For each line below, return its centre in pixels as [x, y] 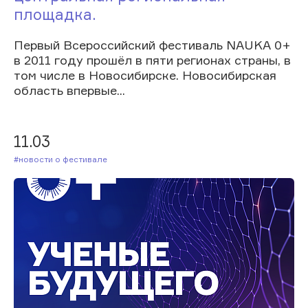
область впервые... [69, 90]
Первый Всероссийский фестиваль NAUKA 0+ [152, 44]
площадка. [55, 14]
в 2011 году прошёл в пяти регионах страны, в [152, 59]
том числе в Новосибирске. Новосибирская [145, 75]
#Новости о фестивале [65, 159]
